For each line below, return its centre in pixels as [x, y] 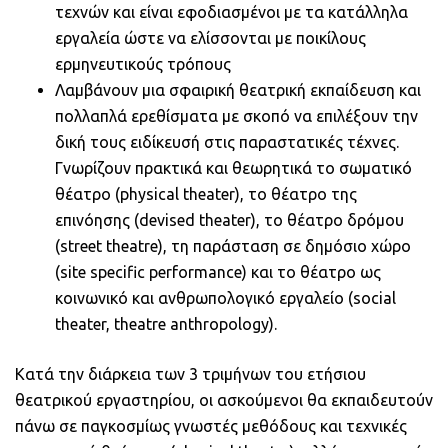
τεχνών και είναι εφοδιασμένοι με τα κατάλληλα [231, 11]
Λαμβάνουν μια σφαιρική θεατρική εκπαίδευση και [238, 89]
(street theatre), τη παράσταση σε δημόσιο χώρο [233, 245]
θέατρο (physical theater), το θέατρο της [206, 193]
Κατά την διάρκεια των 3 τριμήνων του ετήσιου [190, 373]
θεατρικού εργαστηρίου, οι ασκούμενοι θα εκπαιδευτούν [224, 399]
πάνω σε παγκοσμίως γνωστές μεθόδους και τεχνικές [211, 425]
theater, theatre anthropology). [166, 323]
